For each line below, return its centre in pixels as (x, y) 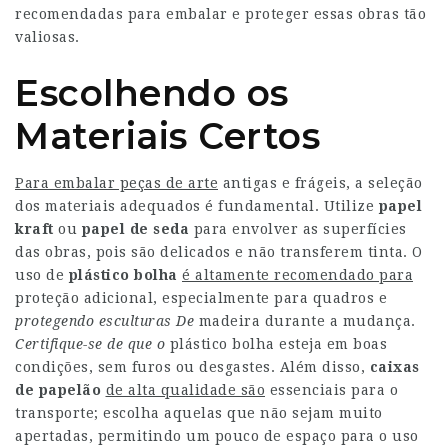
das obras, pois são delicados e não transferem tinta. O (219, 252)
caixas (394, 367)
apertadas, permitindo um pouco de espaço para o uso (217, 436)
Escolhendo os (152, 93)
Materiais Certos (167, 136)
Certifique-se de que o (90, 344)
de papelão (58, 390)
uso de (42, 275)
